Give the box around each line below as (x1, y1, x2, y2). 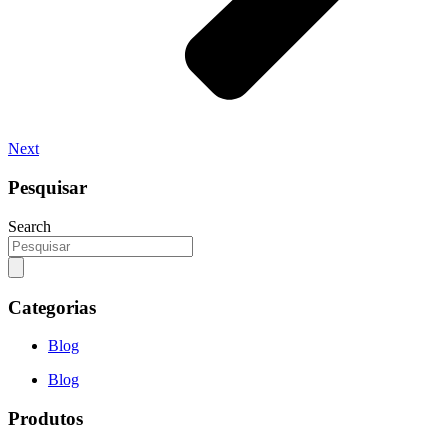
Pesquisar (8, 177, 87, 199)
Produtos (8, 408, 83, 430)
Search (8, 217, 51, 235)
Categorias (8, 296, 96, 318)
